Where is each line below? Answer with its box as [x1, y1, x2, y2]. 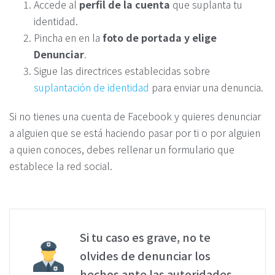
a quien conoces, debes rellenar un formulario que [9, 141, 234, 157]
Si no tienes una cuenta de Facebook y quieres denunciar [9, 108, 261, 123]
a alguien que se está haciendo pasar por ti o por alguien [9, 125, 260, 140]
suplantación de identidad [34, 79, 149, 95]
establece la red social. [9, 158, 112, 173]
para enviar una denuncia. [149, 79, 263, 95]
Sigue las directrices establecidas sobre [34, 63, 210, 78]
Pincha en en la [34, 29, 103, 45]
